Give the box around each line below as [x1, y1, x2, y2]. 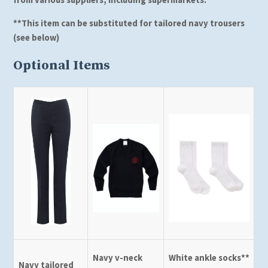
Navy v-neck [92, 251, 142, 263]
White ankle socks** [168, 251, 249, 263]
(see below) [13, 31, 60, 43]
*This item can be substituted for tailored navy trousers [17, 17, 245, 29]
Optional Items [13, 57, 111, 74]
